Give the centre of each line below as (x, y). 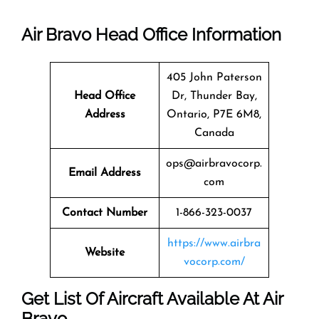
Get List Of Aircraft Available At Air (152, 298)
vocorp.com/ (214, 262)
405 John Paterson (214, 77)
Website (105, 252)
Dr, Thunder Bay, (214, 96)
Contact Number (105, 213)
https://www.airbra (214, 243)
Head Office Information (186, 34)
